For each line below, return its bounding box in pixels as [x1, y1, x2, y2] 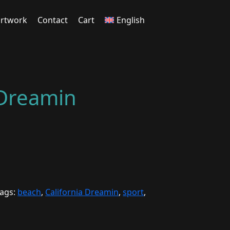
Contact [37, 14, 68, 26]
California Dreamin [45, 186, 119, 198]
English [116, 14, 145, 26]
